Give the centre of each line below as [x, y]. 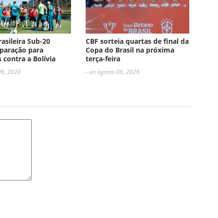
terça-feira [103, 58]
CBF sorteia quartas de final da [137, 41]
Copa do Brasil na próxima [130, 50]
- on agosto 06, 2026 [112, 72]
